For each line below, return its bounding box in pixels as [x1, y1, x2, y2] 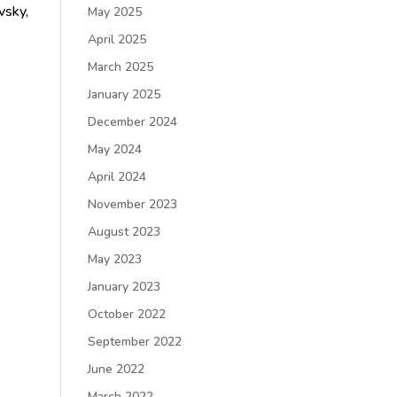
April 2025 [87, 31, 146, 48]
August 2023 [87, 223, 160, 240]
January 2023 [87, 278, 160, 295]
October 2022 [87, 306, 166, 323]
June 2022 [87, 361, 144, 378]
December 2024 [87, 113, 177, 130]
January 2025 [87, 86, 160, 103]
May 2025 [87, 4, 142, 20]
